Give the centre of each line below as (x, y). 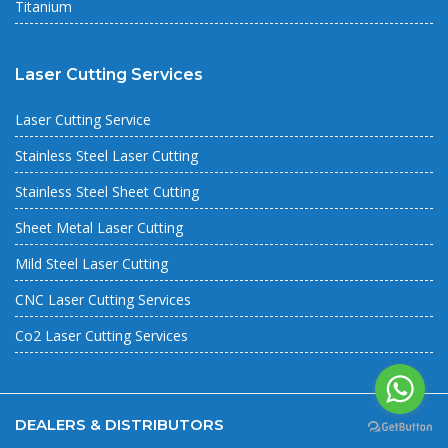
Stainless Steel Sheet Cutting (107, 192)
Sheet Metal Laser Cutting (99, 228)
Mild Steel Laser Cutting (91, 264)
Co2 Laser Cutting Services (101, 336)
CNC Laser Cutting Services (103, 300)
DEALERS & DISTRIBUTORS (119, 425)
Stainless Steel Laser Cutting (106, 156)
